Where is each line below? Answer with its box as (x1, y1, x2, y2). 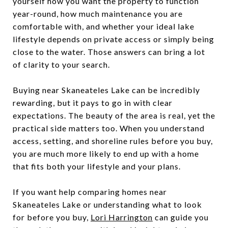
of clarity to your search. (13, 59, 110, 69)
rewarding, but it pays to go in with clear (13, 97, 173, 107)
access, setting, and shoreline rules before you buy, (13, 135, 213, 146)
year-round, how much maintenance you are (13, 8, 183, 18)
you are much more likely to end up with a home (13, 148, 199, 158)
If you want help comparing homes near (13, 186, 167, 196)
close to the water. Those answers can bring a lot (13, 46, 205, 56)
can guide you (153, 212, 209, 222)
